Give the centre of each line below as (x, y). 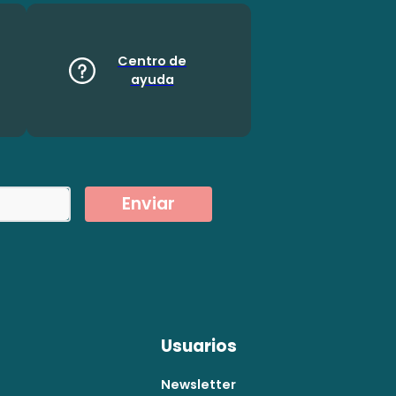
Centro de (152, 61)
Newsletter (198, 385)
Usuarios (198, 346)
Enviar (148, 203)
